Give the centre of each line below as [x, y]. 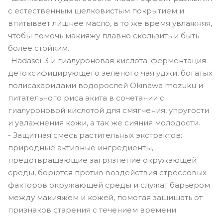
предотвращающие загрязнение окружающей [102, 160]
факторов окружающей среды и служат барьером [109, 185]
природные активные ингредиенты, [81, 147]
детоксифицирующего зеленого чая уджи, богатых [110, 73]
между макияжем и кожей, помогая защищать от [105, 197]
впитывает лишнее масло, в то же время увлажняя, [110, 23]
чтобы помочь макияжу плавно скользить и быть [104, 35]
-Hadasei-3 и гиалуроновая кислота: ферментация [107, 60]
